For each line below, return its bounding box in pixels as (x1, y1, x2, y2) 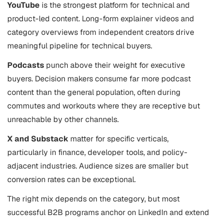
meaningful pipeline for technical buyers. (7, 41, 152, 51)
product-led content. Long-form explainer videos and (7, 14, 194, 24)
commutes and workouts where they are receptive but (7, 101, 200, 111)
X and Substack (7, 134, 68, 144)
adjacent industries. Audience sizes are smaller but (7, 161, 188, 171)
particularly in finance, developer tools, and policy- (7, 147, 187, 157)
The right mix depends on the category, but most (7, 194, 180, 204)
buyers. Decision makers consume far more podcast (7, 74, 191, 84)
